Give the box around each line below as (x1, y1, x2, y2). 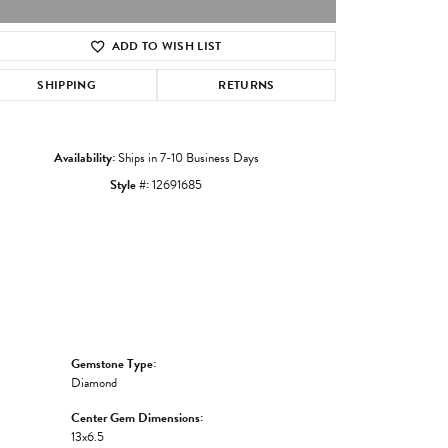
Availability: (53, 147, 115, 168)
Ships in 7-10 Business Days (117, 147, 259, 168)
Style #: (110, 174, 149, 195)
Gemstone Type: (71, 353, 156, 374)
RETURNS (218, 75, 275, 94)
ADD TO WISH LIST (111, 36, 222, 55)
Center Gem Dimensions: (71, 407, 203, 428)
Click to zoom (220, 62, 293, 80)
